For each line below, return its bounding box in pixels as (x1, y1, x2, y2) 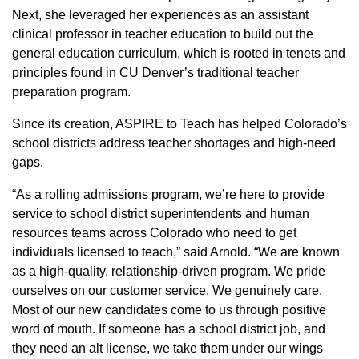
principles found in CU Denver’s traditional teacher (12, 65, 299, 79)
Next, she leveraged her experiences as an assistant (12, 7, 309, 22)
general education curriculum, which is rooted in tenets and (12, 46, 345, 60)
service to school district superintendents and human (12, 206, 309, 220)
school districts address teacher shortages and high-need (12, 135, 336, 150)
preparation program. (12, 84, 131, 99)
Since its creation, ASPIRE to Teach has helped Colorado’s (12, 116, 347, 131)
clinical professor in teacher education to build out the (12, 26, 313, 41)
